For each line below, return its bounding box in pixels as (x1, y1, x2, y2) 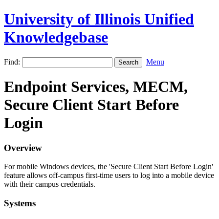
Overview (4, 142, 42, 153)
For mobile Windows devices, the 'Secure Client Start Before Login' (4, 162, 213, 171)
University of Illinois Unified (4, 10, 194, 28)
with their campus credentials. (4, 180, 95, 189)
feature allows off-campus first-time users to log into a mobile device (4, 171, 214, 180)
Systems (4, 198, 36, 209)
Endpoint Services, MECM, (4, 78, 188, 96)
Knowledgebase (4, 28, 108, 46)
